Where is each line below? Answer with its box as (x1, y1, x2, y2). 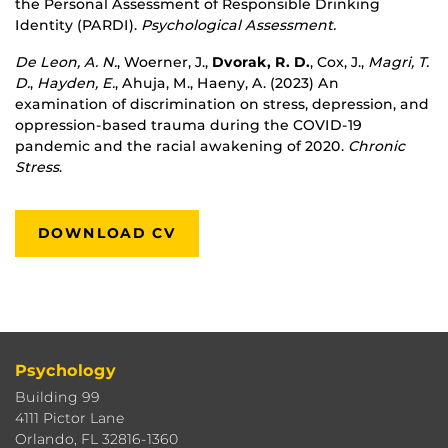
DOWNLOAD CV (38, 223, 177, 242)
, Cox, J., (310, 52, 368, 71)
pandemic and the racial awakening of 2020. (15, 136, 348, 155)
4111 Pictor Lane (15, 408, 125, 427)
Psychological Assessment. (141, 15, 336, 34)
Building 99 (15, 387, 100, 406)
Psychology (15, 360, 116, 380)
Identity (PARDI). (15, 15, 141, 34)
